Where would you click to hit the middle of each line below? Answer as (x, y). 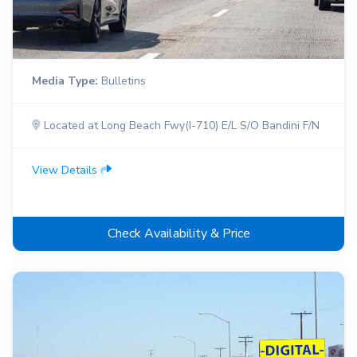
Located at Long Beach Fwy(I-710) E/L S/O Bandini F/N (180, 126)
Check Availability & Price (178, 234)
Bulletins (122, 81)
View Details (66, 171)
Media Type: (65, 81)
